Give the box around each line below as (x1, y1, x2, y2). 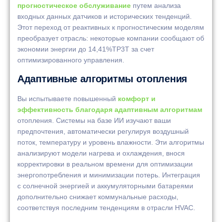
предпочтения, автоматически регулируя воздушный (17, 127, 189, 136)
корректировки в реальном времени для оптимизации (17, 160, 193, 168)
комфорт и (118, 95, 156, 103)
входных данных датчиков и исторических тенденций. (17, 12, 192, 20)
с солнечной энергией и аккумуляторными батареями (17, 182, 193, 190)
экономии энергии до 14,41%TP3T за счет (17, 45, 154, 53)
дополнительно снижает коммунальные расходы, (17, 193, 178, 201)
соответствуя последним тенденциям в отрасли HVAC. (17, 204, 195, 212)
